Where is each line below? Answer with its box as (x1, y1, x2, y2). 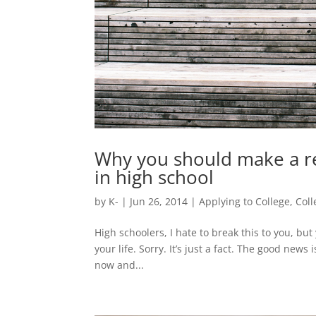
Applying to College (199, 194, 291, 208)
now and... (95, 257, 145, 272)
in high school (95, 164, 214, 190)
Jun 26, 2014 (130, 194, 188, 208)
